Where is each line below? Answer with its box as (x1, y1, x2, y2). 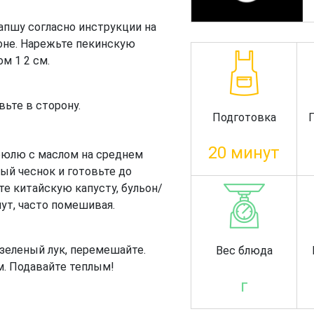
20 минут (208, 142, 280, 163)
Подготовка (212, 110, 276, 124)
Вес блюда (215, 243, 273, 257)
